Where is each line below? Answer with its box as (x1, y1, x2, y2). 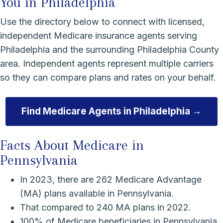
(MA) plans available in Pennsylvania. (20, 188, 174, 199)
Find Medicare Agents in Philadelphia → (21, 105, 202, 117)
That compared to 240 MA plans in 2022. (20, 202, 191, 213)
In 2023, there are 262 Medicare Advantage (20, 174, 202, 185)
